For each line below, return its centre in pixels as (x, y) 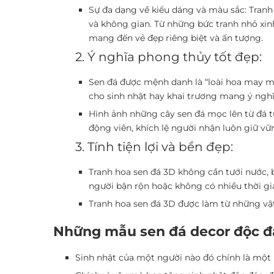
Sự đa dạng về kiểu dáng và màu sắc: (168, 9)
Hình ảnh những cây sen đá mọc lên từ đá (178, 113)
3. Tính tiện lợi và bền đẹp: (154, 146)
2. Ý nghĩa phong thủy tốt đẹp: (168, 57)
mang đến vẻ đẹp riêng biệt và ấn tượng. (176, 38)
